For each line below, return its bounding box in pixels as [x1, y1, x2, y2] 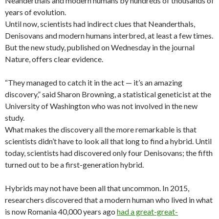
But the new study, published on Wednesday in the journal [5, 42, 195, 52]
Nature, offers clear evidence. [5, 54, 103, 64]
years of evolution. [5, 7, 66, 17]
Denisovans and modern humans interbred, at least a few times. [5, 30, 213, 40]
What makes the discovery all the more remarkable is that [5, 124, 197, 134]
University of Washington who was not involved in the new [5, 101, 197, 110]
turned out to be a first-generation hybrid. [5, 159, 144, 169]
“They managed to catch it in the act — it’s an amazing [5, 77, 182, 87]
